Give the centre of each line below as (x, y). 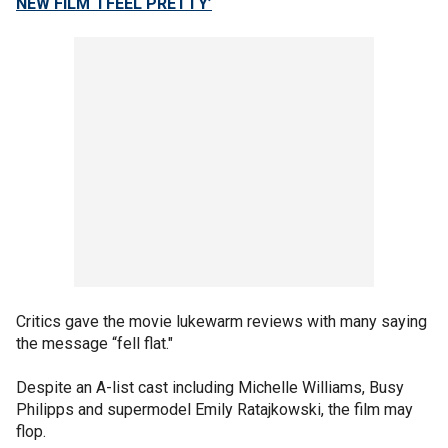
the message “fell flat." (94, 343)
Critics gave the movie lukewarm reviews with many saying (221, 321)
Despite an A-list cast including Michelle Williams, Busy (210, 387)
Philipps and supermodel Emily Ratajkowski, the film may (214, 409)
